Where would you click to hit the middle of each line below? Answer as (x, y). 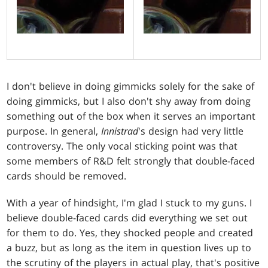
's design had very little (191, 131)
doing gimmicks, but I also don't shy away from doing (129, 101)
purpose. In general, (54, 131)
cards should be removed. (67, 176)
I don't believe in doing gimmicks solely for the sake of (131, 86)
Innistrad (120, 131)
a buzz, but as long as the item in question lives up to (129, 248)
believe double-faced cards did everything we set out (127, 218)
